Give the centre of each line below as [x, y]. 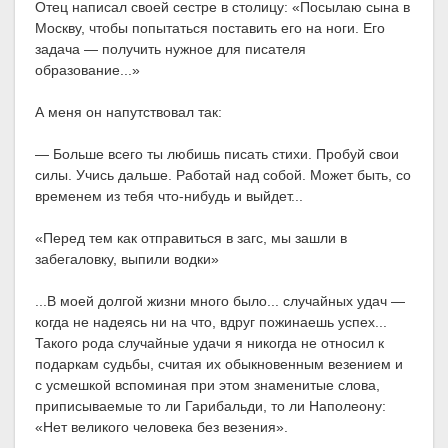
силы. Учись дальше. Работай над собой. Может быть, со [223, 175]
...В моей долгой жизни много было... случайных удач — [220, 301]
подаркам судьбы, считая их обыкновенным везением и [219, 364]
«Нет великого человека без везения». [161, 427]
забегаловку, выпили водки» [127, 259]
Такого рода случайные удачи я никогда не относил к [209, 343]
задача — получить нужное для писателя [170, 49]
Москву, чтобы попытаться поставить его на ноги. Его [210, 28]
